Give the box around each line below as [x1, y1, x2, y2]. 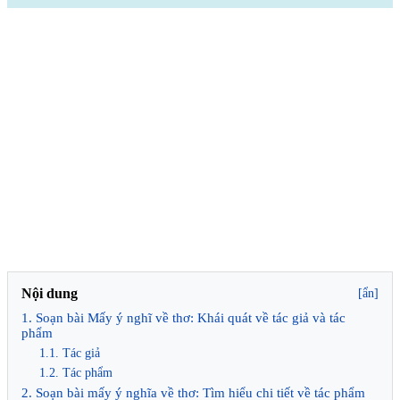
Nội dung [21, 285, 78, 301]
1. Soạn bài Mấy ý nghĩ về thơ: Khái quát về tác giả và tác [21, 310, 346, 325]
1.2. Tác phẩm [39, 365, 112, 379]
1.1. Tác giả [39, 346, 100, 360]
